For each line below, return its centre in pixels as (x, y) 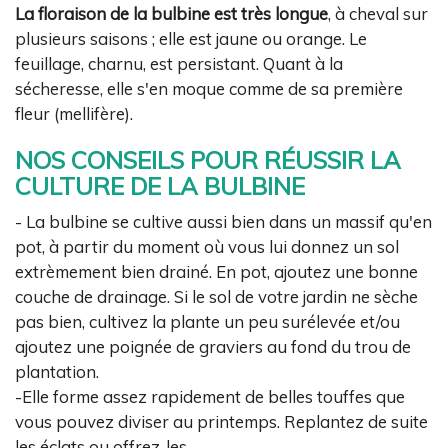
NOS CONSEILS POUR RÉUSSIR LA (208, 159)
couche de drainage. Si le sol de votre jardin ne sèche (216, 297)
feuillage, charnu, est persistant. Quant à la (179, 63)
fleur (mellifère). (74, 113)
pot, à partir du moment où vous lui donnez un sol (207, 247)
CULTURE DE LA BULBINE (160, 185)
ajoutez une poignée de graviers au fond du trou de (213, 347)
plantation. (57, 372)
